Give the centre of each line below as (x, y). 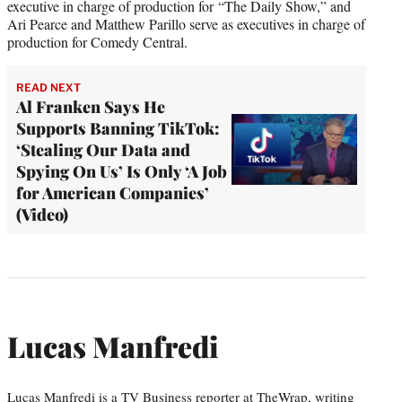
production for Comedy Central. (100, 41)
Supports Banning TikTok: (118, 128)
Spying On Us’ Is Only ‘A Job (122, 171)
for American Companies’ (113, 192)
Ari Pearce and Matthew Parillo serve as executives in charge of (186, 23)
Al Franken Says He (91, 106)
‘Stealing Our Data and (103, 149)
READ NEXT (48, 87)
